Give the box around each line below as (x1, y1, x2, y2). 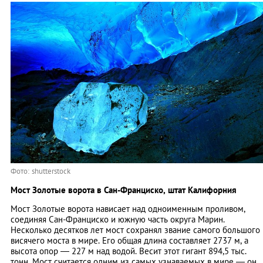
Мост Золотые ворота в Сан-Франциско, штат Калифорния (11, 184, 237, 195)
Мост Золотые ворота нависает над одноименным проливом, (11, 203, 245, 214)
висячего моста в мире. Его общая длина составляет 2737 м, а (11, 234, 248, 246)
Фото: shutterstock (11, 166, 70, 176)
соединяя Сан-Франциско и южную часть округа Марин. (11, 213, 225, 225)
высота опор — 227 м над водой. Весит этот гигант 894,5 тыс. (11, 245, 247, 257)
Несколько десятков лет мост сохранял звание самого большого (11, 224, 260, 235)
